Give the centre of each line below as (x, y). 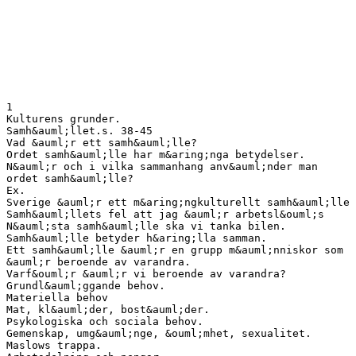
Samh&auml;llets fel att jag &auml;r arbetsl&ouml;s (165, 214)
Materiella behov (57, 297)
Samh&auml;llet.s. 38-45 (79, 130)
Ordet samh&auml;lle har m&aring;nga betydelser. (156, 154)
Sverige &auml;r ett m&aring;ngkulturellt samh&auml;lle (178, 202)
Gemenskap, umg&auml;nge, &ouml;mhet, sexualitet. (159, 333)
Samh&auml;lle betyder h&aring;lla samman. (137, 238)
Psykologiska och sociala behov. (105, 321)
